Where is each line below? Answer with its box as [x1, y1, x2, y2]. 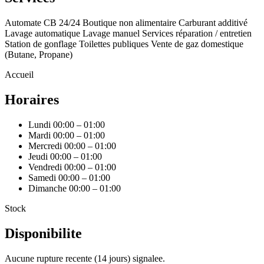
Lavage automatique [5, 28, 80, 39]
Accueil [5, 70, 34, 80]
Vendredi [28, 161, 62, 172]
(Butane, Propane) [5, 49, 72, 60]
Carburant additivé [179, 18, 247, 28]
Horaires [5, 91, 59, 107]
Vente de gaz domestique [151, 39, 243, 49]
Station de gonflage [5, 39, 77, 49]
